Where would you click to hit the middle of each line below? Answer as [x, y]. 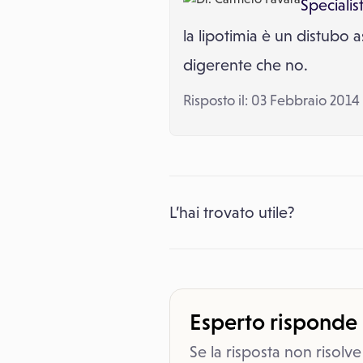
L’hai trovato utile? [232, 212]
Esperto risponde [273, 322]
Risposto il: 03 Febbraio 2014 [271, 100]
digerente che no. [246, 65]
